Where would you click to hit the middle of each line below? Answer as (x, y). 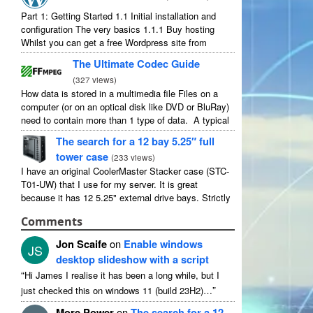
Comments (52, 221)
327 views (95, 80)
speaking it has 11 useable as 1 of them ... (108, 211)
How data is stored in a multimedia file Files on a (120, 94)
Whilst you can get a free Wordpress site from (114, 43)
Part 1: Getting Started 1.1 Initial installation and (119, 16)
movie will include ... (63, 133)
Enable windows (163, 243)
